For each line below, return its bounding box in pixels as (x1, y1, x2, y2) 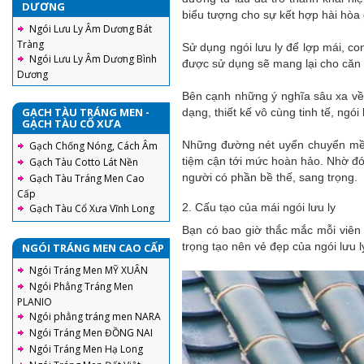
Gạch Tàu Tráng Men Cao (29, 171, 145, 185)
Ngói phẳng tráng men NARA (29, 310, 161, 323)
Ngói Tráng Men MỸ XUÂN (29, 263, 148, 277)
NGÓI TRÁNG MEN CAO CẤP (22, 240, 164, 255)
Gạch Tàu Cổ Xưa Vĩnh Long (29, 201, 154, 215)
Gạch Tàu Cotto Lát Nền (29, 155, 138, 169)
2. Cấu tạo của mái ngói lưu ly (182, 201, 336, 214)
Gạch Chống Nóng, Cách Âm (29, 139, 158, 153)
